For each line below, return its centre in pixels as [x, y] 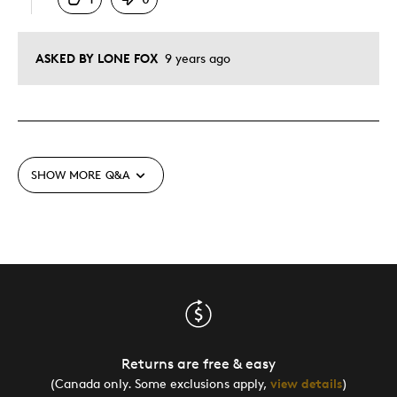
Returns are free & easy [198, 363]
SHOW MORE [66, 175]
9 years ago [196, 58]
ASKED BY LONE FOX [97, 58]
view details [306, 383]
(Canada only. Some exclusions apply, [160, 383]
